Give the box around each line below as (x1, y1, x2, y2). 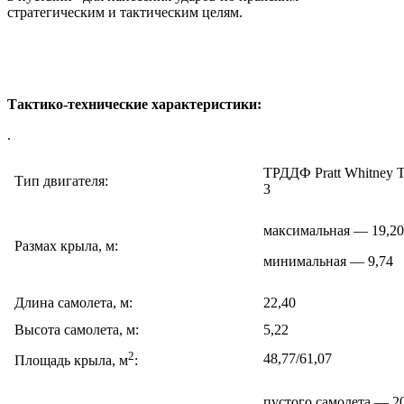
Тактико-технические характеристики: (7, 96, 262, 113)
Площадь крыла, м (14, 353, 128, 369)
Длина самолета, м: (14, 295, 133, 311)
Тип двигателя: (14, 173, 108, 189)
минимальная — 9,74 (263, 253, 393, 270)
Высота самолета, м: (14, 322, 139, 338)
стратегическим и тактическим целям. (7, 5, 243, 21)
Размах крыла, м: (14, 238, 118, 254)
